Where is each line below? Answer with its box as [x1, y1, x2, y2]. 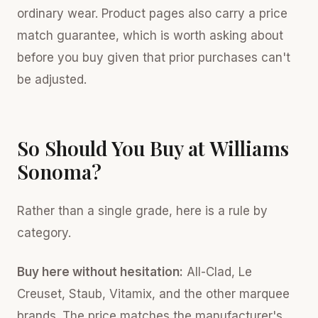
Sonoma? [17, 158, 102, 185]
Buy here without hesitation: [17, 265, 183, 279]
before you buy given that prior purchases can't [17, 50, 290, 65]
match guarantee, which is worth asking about [17, 28, 283, 43]
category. [17, 226, 71, 240]
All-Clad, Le [183, 265, 252, 279]
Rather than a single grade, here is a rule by [17, 204, 268, 218]
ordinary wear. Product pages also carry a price [17, 6, 287, 21]
